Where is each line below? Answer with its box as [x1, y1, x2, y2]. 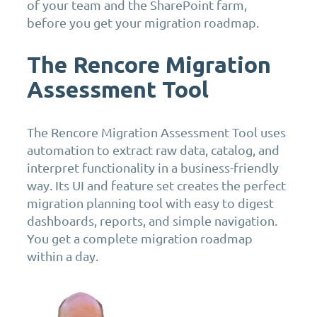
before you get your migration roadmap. [27, 14, 259, 30]
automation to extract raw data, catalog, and [27, 142, 279, 157]
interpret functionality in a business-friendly [27, 159, 279, 175]
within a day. [27, 248, 98, 263]
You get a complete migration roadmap [27, 230, 253, 246]
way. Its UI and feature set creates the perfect [27, 177, 286, 192]
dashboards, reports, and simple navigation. [27, 212, 277, 228]
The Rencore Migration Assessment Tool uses [27, 124, 286, 139]
